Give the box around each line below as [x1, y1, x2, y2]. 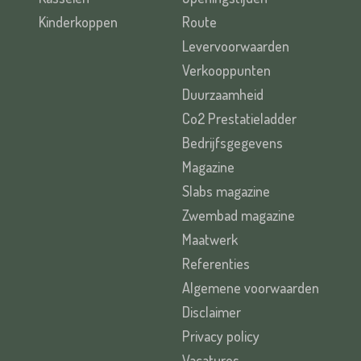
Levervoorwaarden [182, 37, 289, 55]
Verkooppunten [182, 61, 271, 79]
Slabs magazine [182, 182, 270, 200]
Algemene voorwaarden [182, 279, 319, 297]
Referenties [182, 255, 250, 272]
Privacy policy [182, 327, 259, 345]
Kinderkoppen [39, 13, 118, 31]
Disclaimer [182, 303, 241, 321]
